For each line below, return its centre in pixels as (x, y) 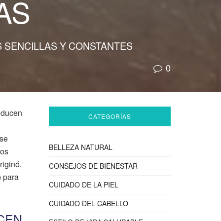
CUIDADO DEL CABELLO (88, 203)
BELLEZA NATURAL (80, 147)
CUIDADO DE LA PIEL (83, 184)
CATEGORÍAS (110, 116)
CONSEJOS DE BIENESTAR (93, 166)
